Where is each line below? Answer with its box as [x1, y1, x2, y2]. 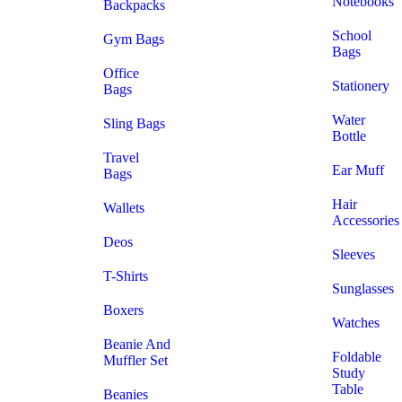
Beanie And [103, 336, 170, 352]
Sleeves [332, 247, 375, 262]
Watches [332, 315, 380, 330]
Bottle [332, 128, 366, 144]
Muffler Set [103, 353, 168, 368]
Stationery [332, 78, 389, 93]
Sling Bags [103, 116, 165, 131]
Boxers [103, 302, 144, 318]
